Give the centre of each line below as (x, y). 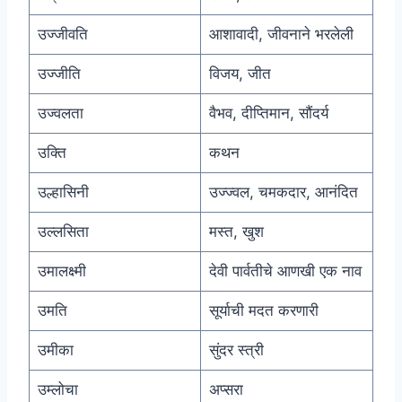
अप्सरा (226, 390)
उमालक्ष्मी (61, 271)
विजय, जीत (240, 74)
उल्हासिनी (63, 192)
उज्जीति (59, 74)
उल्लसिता (63, 232)
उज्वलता (60, 114)
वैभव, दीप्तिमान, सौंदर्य (268, 114)
